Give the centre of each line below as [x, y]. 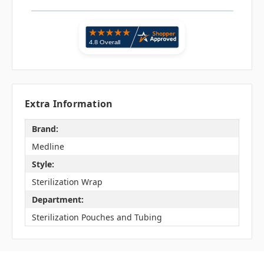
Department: [57, 199]
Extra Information [69, 104]
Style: [43, 164]
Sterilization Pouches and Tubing [97, 217]
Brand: [45, 128]
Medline [48, 146]
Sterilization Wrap [67, 181]
